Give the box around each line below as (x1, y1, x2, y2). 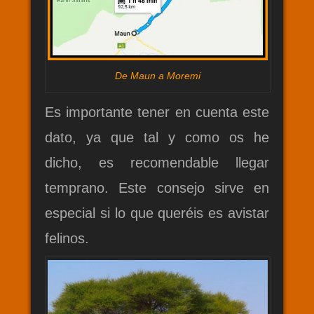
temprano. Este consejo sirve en (45, 180, 269, 196)
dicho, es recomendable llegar (45, 155, 269, 171)
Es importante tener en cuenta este (45, 104, 269, 121)
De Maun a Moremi (115, 70, 200, 82)
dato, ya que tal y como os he (45, 130, 269, 146)
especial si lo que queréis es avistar (45, 205, 269, 221)
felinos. (45, 231, 89, 247)
